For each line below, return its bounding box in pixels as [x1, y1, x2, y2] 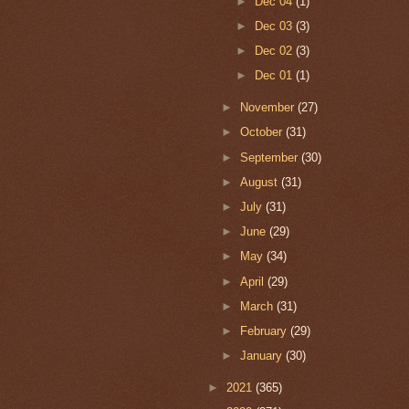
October [240, 125, 287, 140]
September [240, 150, 302, 164]
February [240, 324, 291, 339]
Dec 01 [254, 68, 296, 83]
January [240, 349, 287, 363]
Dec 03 [254, 18, 296, 33]
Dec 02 [254, 43, 296, 58]
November [240, 100, 299, 115]
